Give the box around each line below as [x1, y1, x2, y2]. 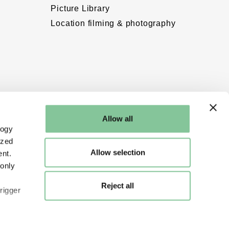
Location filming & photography [51, 18, 176, 28]
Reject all [101, 181, 134, 190]
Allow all [102, 114, 133, 123]
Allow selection [90, 148, 145, 156]
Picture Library [51, 4, 110, 13]
